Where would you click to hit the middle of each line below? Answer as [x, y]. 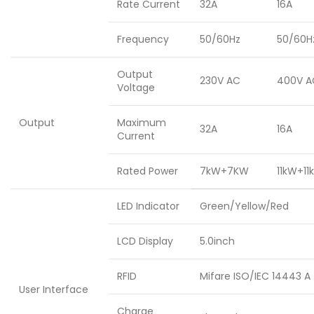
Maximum [142, 123]
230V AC [220, 81]
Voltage [136, 88]
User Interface [54, 290]
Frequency [143, 40]
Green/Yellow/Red [244, 206]
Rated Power [148, 171]
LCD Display [145, 241]
